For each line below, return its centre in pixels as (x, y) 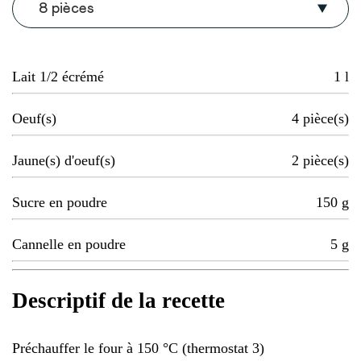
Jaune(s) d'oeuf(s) (64, 161)
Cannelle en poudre (69, 245)
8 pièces (66, 9)
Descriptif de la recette (118, 301)
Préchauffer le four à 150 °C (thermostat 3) (138, 348)
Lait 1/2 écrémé (58, 77)
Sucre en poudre (60, 203)
